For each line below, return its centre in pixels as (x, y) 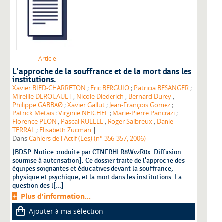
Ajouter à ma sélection (66, 211)
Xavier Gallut (86, 105)
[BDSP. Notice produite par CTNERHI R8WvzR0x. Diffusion (97, 152)
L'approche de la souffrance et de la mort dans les (102, 72)
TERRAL (24, 130)
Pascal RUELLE (82, 122)
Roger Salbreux (130, 122)
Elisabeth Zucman (65, 130)
